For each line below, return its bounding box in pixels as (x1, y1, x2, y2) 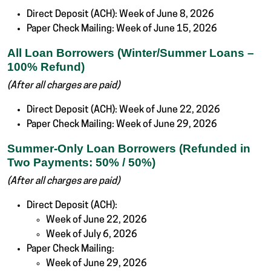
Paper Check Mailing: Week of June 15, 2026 (27, 24, 217, 34)
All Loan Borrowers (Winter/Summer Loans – (7, 47, 254, 60)
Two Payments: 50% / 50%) (7, 156, 155, 169)
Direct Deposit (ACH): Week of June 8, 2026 (27, 10, 214, 20)
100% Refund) (7, 60, 85, 74)
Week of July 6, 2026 (46, 230, 137, 240)
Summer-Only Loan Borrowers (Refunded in (7, 142, 250, 155)
